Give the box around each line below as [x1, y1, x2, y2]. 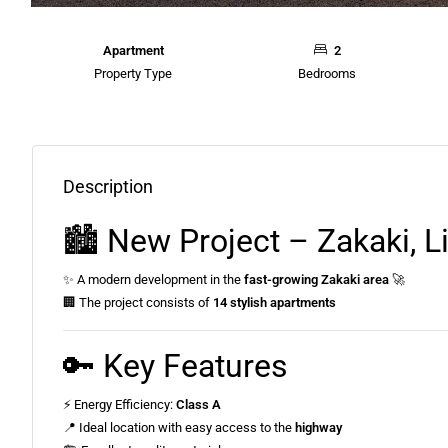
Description [63, 176, 153, 198]
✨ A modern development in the [63, 272, 244, 288]
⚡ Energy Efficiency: [63, 397, 176, 413]
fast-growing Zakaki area [244, 272, 389, 288]
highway [295, 420, 342, 436]
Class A [176, 397, 221, 413]
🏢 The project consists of [63, 295, 213, 311]
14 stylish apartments [213, 295, 336, 311]
